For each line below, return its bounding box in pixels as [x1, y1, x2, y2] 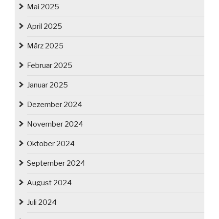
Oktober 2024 [27, 139, 75, 149]
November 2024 [27, 120, 83, 129]
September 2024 [27, 159, 85, 168]
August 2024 [27, 178, 72, 188]
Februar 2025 [27, 61, 72, 70]
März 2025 [27, 42, 64, 51]
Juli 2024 [27, 198, 57, 207]
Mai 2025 [27, 2, 59, 12]
